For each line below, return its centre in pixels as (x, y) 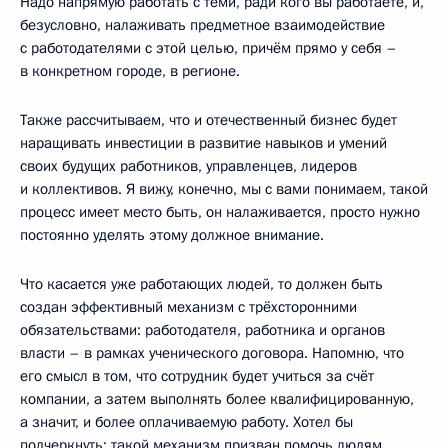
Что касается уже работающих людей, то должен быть (201, 283)
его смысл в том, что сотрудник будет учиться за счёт (197, 375)
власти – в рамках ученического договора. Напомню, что (212, 352)
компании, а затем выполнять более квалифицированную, (217, 398)
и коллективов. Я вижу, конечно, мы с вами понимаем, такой (224, 188)
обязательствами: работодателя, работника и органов (202, 329)
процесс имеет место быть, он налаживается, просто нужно (220, 211)
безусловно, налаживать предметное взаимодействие (202, 24)
